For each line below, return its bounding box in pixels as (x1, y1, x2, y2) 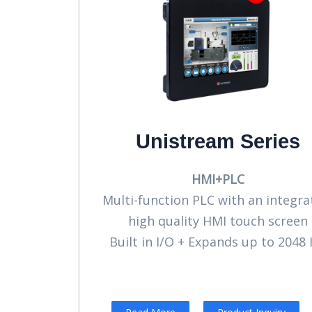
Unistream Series (136, 130, 301, 153)
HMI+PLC (192, 170, 245, 187)
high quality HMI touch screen (128, 212, 309, 229)
